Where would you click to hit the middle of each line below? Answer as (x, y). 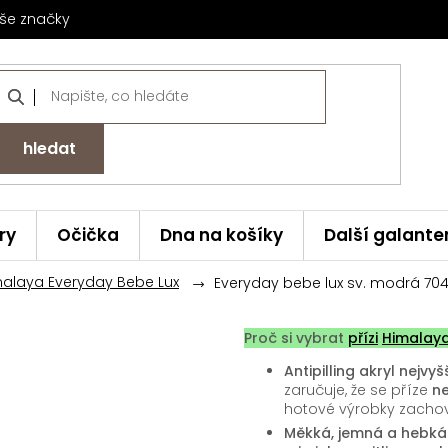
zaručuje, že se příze (358, 390)
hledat (49, 148)
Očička (88, 235)
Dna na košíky (221, 235)
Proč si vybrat (296, 338)
